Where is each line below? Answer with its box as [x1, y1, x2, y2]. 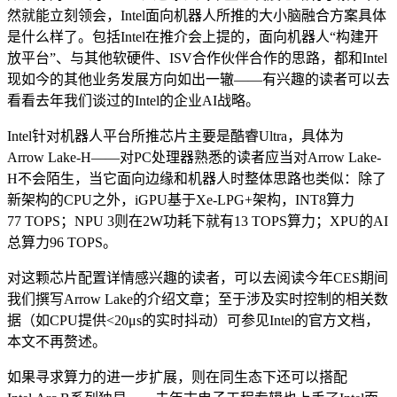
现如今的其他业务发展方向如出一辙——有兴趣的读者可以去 [7, 72, 390, 88]
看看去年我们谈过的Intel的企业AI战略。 [7, 93, 260, 109]
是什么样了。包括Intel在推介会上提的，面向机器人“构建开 [7, 29, 378, 45]
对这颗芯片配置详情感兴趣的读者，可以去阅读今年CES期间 [7, 270, 388, 286]
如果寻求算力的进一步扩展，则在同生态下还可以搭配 [7, 370, 347, 385]
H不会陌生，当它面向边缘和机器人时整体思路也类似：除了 [7, 171, 386, 187]
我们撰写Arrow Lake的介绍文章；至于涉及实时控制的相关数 [7, 292, 388, 307]
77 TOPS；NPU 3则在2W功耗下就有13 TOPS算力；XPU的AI [7, 214, 388, 230]
